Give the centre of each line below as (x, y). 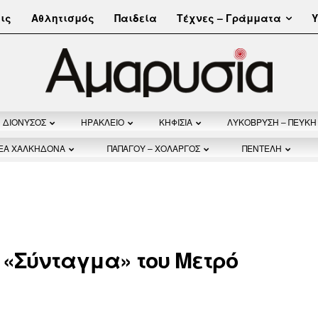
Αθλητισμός (63, 18)
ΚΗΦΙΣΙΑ (175, 122)
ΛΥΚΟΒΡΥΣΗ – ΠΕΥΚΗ (272, 122)
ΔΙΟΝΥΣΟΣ (24, 122)
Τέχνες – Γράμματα (229, 17)
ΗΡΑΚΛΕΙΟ (102, 122)
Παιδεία (136, 18)
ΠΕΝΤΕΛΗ (262, 148)
